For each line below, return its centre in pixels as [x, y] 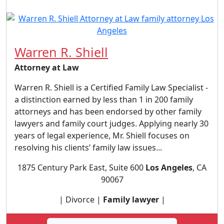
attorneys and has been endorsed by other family [108, 111]
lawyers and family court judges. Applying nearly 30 [111, 123]
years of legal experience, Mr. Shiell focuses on [102, 135]
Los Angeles [169, 167]
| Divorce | [81, 199]
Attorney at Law [47, 67]
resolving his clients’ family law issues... [88, 147]
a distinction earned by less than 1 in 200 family [104, 99]
